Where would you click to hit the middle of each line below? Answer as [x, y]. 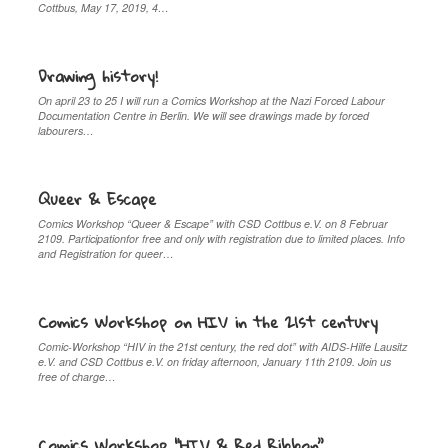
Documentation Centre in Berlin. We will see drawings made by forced [204, 115]
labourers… [66, 130]
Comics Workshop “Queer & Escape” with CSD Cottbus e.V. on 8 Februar [213, 223]
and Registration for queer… [106, 253]
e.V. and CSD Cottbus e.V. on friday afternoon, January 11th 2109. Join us [215, 361]
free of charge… [77, 376]
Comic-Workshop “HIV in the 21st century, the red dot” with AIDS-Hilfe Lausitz [223, 346]
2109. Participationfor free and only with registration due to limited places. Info [222, 238]
